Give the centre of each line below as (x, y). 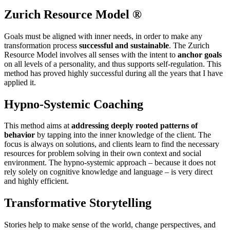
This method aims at (38, 126)
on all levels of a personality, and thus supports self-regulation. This (113, 64)
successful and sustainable (124, 45)
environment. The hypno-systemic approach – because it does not (110, 163)
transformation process (42, 45)
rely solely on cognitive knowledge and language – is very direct (108, 172)
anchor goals (200, 54)
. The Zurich (189, 45)
